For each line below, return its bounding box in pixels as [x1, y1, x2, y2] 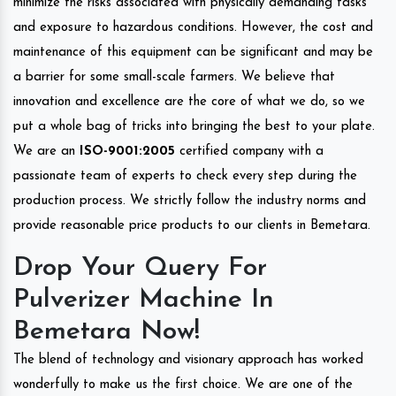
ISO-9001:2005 [80, 144, 175, 158]
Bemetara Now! [13, 317, 200, 346]
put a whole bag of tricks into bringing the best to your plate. [13, 119, 375, 133]
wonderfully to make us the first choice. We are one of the [13, 377, 353, 392]
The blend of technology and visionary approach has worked [13, 353, 363, 367]
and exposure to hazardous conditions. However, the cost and [13, 20, 373, 34]
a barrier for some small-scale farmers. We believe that [13, 70, 335, 84]
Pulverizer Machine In [13, 286, 274, 314]
